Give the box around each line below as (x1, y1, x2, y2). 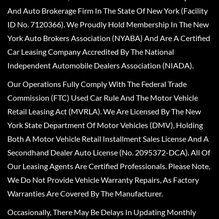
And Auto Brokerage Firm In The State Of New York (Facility (7, 6, 208, 15)
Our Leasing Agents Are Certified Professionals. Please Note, (7, 161, 210, 171)
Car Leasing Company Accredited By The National (7, 47, 174, 56)
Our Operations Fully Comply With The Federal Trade (7, 79, 187, 88)
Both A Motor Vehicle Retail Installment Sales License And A (7, 134, 209, 143)
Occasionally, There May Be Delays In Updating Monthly (7, 207, 196, 217)
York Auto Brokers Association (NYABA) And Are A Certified (7, 33, 210, 43)
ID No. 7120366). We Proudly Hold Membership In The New (7, 20, 209, 29)
